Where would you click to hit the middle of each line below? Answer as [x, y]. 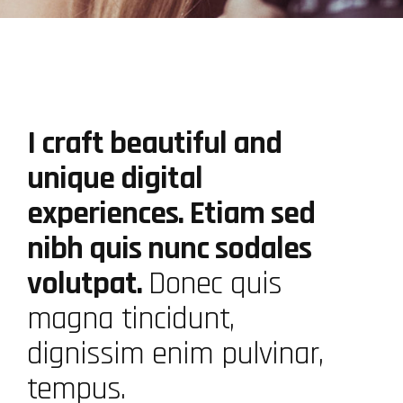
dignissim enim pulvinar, [175, 354]
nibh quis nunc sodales [169, 249]
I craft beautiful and [154, 143]
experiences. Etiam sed [171, 214]
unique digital [115, 179]
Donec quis [215, 284]
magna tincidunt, [130, 319]
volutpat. [88, 284]
